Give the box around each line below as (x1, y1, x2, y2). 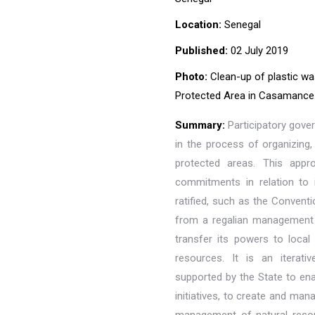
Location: (175, 18, 224, 31)
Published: (175, 44, 228, 57)
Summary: (175, 119, 229, 131)
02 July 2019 (228, 44, 288, 57)
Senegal (224, 18, 261, 31)
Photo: (175, 70, 207, 83)
